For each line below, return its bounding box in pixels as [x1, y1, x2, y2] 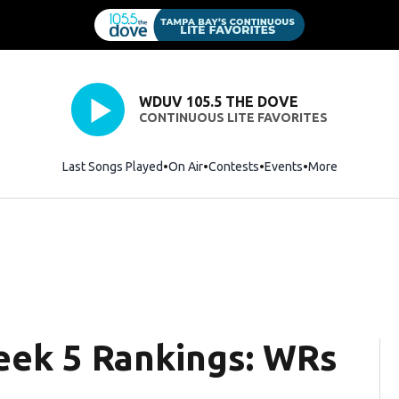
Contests [208, 159, 259, 174]
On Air [167, 159, 203, 174]
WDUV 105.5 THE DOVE [138, 94, 298, 110]
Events [264, 159, 303, 174]
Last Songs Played [61, 159, 163, 174]
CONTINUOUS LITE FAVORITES [138, 110, 328, 126]
